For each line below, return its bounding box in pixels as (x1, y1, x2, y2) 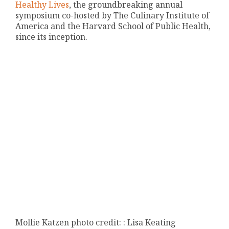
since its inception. (15, 31, 88, 43)
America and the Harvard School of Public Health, (15, 20, 211, 32)
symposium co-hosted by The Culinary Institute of (15, 10, 210, 21)
